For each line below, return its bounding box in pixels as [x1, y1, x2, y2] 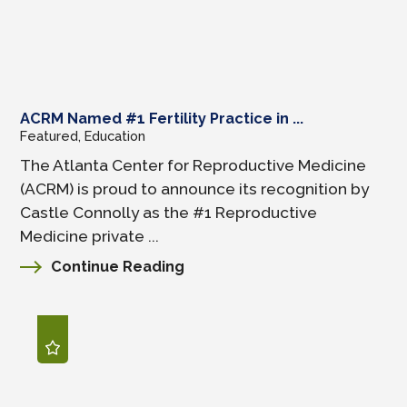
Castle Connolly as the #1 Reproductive [20, 203, 318, 222]
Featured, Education [20, 128, 146, 144]
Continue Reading [51, 257, 185, 275]
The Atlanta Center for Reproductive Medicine [20, 155, 367, 174]
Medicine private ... [20, 226, 160, 245]
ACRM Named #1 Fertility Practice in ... [20, 110, 304, 128]
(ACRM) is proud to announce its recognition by [20, 179, 370, 198]
